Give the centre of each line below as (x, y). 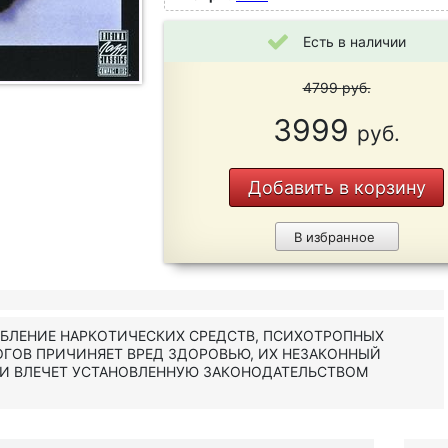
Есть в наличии (354, 41)
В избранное (334, 237)
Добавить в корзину (336, 187)
